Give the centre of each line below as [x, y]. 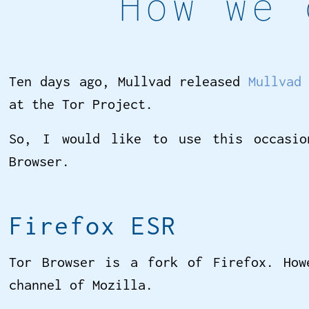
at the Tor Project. [81, 103]
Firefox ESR [93, 226]
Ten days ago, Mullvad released [129, 81]
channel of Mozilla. [81, 285]
